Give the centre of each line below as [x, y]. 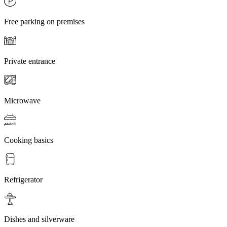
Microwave [22, 101]
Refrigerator [23, 180]
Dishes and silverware [39, 219]
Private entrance [30, 61]
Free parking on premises [44, 22]
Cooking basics [29, 140]
